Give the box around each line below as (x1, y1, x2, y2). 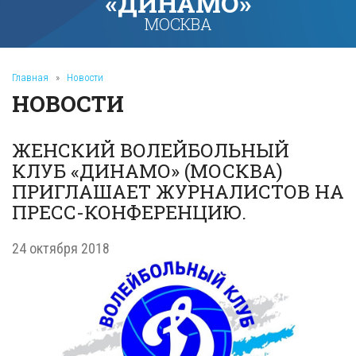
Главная (12, 72, 48, 83)
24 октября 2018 (12, 240, 110, 257)
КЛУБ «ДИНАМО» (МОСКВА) (12, 158, 283, 184)
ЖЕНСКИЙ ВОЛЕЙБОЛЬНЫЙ (12, 137, 289, 163)
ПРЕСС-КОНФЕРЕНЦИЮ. (12, 199, 246, 225)
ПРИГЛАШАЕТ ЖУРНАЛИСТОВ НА (12, 179, 344, 204)
